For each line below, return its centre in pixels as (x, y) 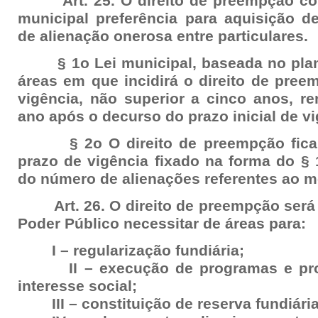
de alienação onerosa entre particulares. (163, 36)
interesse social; (77, 286)
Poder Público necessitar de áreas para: (162, 224)
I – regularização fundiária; (131, 251)
